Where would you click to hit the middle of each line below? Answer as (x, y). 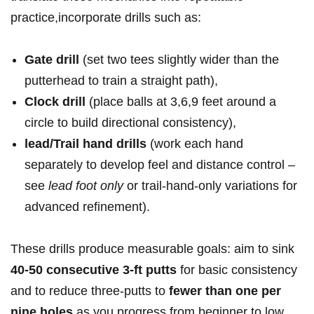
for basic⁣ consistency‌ (237, 270)
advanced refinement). (87, 207)
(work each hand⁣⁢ (195, 144)
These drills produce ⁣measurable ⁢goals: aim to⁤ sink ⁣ (154, 249)
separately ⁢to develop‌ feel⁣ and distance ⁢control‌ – (160, 165)
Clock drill (55, 102)
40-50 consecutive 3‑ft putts (94, 270)
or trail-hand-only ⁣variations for (210, 186)
